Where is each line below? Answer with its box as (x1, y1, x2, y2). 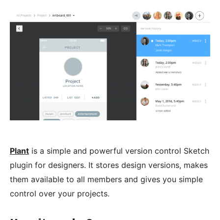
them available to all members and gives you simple (10, 174, 203, 185)
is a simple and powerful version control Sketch (29, 146, 209, 156)
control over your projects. (10, 189, 110, 199)
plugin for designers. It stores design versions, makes (10, 160, 208, 170)
